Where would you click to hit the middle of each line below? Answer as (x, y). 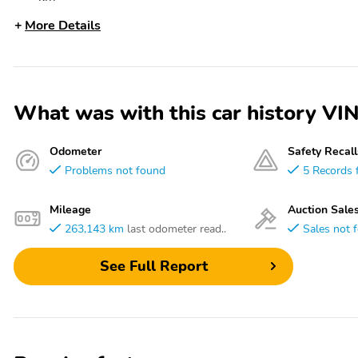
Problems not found (115, 170)
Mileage (70, 209)
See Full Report (153, 267)
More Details (63, 25)
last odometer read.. (177, 228)
